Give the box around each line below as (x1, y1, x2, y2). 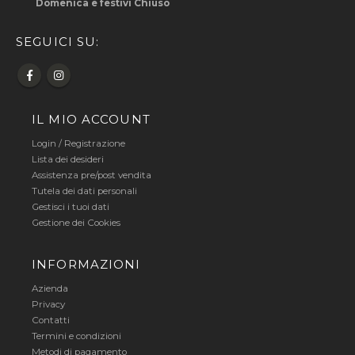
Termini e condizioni (32, 330, 121, 342)
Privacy (32, 298, 65, 310)
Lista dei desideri (32, 153, 104, 165)
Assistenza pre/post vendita (32, 169, 151, 181)
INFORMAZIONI (32, 256, 141, 272)
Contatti (32, 314, 70, 326)
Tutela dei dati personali (32, 185, 137, 197)
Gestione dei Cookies (32, 216, 120, 228)
